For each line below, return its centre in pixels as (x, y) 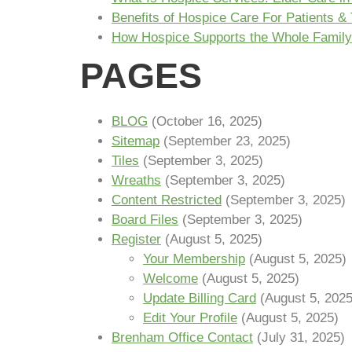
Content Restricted (167, 200)
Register (136, 239)
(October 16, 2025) (207, 121)
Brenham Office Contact (182, 337)
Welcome (170, 279)
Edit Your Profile (190, 318)
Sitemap (136, 141)
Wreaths (136, 180)
